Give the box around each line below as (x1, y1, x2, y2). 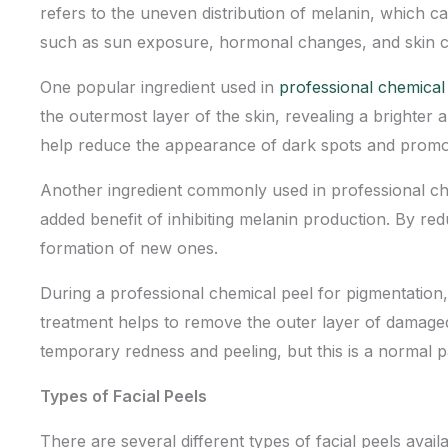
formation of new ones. (40, 238, 218, 258)
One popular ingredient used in (40, 77, 279, 97)
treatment (40, 312, 113, 332)
